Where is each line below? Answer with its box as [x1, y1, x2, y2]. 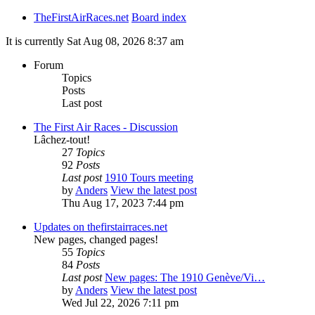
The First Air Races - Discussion [34, 121, 178, 134]
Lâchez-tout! [34, 134, 90, 146]
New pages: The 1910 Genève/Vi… [105, 271, 265, 284]
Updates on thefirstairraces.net [34, 221, 167, 233]
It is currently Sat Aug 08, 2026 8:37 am [6, 35, 184, 48]
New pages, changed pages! [34, 233, 158, 246]
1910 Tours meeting [105, 172, 193, 184]
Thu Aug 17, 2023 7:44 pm [62, 197, 184, 210]
